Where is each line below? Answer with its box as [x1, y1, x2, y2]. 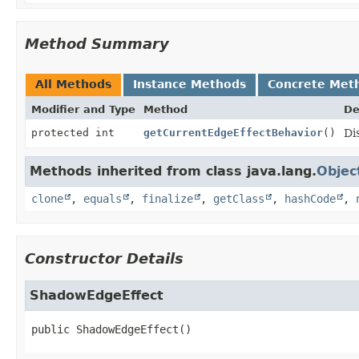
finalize [142, 192, 193, 205]
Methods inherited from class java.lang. [30, 163, 317, 179]
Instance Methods [133, 77, 246, 91]
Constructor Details [25, 249, 184, 267]
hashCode [284, 192, 336, 205]
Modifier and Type [31, 103, 135, 115]
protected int [31, 126, 115, 139]
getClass [213, 192, 264, 205]
